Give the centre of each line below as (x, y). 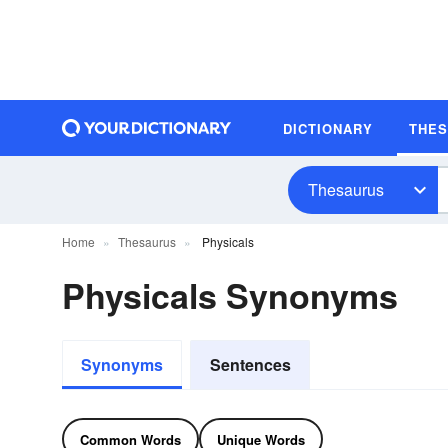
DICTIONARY (328, 128)
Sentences (250, 364)
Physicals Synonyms (230, 295)
